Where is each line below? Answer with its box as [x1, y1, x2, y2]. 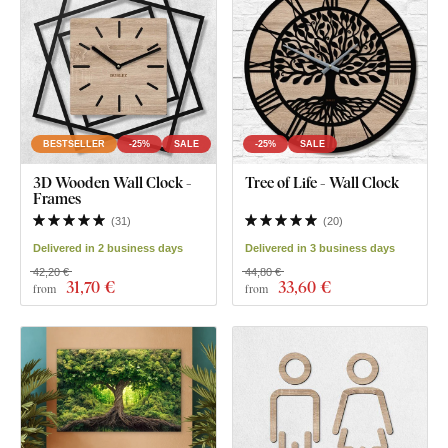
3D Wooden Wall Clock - [33, 171, 192, 192]
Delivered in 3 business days [244, 241, 395, 254]
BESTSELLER [43, 138, 105, 149]
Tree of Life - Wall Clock [244, 171, 399, 192]
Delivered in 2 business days [33, 241, 183, 254]
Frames [33, 187, 81, 208]
